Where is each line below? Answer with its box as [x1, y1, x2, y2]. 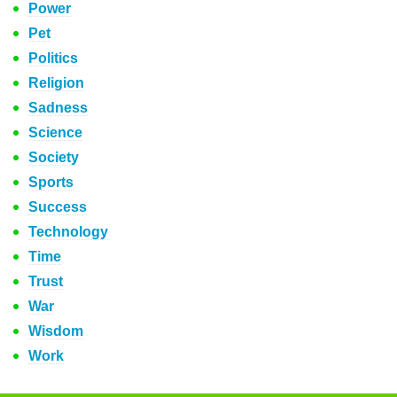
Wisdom [28, 323, 83, 339]
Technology [28, 224, 108, 239]
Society [28, 150, 79, 165]
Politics [28, 51, 78, 66]
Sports [28, 175, 74, 190]
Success [28, 199, 87, 214]
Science [28, 125, 82, 140]
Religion [28, 75, 84, 90]
